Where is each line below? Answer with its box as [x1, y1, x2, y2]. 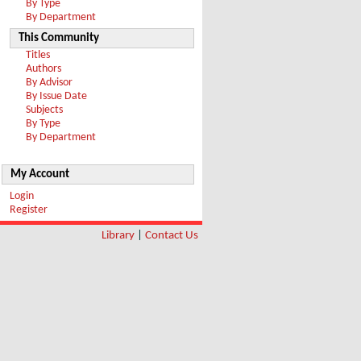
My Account [10, 168, 69, 180]
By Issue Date [26, 91, 87, 102]
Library [102, 230, 135, 242]
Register [10, 205, 48, 215]
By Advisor [26, 77, 73, 88]
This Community [19, 32, 99, 44]
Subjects [26, 105, 63, 115]
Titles [26, 50, 50, 60]
